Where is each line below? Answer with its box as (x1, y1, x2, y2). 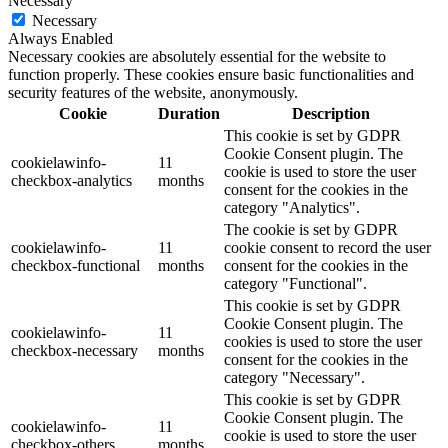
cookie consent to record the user (224, 239, 431, 256)
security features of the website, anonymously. (8, 84, 298, 101)
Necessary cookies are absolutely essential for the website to (8, 48, 386, 65)
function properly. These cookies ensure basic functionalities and (8, 66, 414, 83)
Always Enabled (8, 30, 113, 47)
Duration (158, 105, 220, 122)
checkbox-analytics (11, 172, 132, 189)
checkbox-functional (11, 257, 140, 274)
